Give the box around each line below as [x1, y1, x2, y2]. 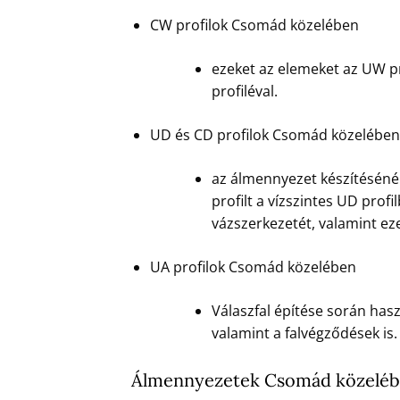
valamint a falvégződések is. [211, 323, 397, 344]
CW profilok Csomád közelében [149, 15, 359, 36]
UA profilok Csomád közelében [149, 257, 356, 278]
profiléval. [211, 81, 278, 102]
